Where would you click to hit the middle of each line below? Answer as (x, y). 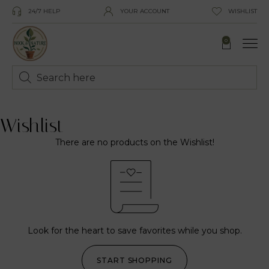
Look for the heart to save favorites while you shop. (134, 230)
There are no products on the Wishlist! (134, 143)
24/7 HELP (44, 11)
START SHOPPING (134, 260)
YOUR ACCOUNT (144, 11)
